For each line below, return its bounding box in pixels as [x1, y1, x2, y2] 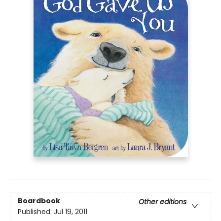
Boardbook [18, 196, 60, 206]
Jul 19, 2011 [54, 207, 87, 217]
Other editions [139, 197, 186, 207]
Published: [18, 207, 54, 217]
